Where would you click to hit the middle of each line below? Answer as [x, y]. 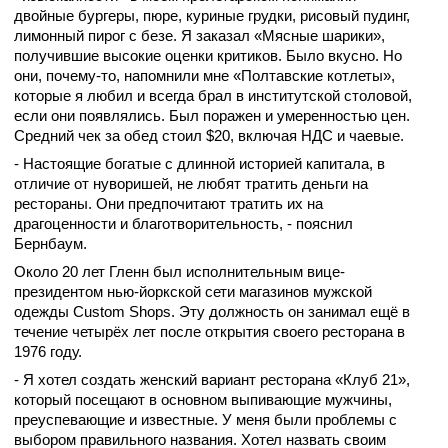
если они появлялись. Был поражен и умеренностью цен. [212, 116]
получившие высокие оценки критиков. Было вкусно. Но [208, 56]
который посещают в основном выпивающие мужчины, [203, 400]
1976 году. [48, 352]
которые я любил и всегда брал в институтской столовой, [213, 96]
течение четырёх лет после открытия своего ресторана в [209, 332]
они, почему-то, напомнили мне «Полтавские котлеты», [204, 76]
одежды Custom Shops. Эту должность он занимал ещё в [212, 312]
